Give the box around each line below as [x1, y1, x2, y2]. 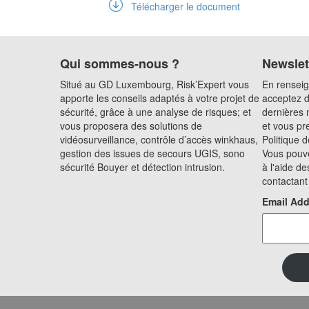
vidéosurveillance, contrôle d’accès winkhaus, [60, 132, 258, 146]
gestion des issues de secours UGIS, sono [60, 146, 245, 160]
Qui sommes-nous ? [60, 54, 179, 72]
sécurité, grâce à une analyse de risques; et [60, 104, 251, 119]
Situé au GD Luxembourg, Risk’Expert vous [60, 77, 249, 91]
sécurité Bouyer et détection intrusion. [60, 159, 225, 174]
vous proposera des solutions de [60, 118, 202, 132]
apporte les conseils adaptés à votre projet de [60, 90, 259, 105]
